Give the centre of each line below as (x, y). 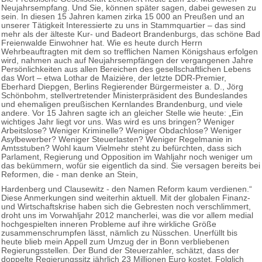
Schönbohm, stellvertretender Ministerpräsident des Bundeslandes (124, 95)
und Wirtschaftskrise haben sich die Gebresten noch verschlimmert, (126, 206)
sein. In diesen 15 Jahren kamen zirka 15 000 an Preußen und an (123, 16)
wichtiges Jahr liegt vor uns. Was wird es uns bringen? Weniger (118, 122)
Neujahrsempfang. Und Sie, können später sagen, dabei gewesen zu (129, 8)
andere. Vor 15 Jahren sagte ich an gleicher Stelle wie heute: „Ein (122, 113)
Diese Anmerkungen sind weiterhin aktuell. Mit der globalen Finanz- (126, 198)
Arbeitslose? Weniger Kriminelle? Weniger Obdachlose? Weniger (121, 130)
